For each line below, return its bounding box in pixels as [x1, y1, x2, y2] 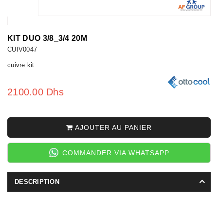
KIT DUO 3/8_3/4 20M [7, 34, 88, 42]
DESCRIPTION [15, 178, 59, 185]
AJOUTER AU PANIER [73, 123, 152, 131]
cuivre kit [7, 61, 35, 69]
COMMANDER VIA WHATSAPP [62, 148, 169, 157]
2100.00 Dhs [7, 86, 64, 97]
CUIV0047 [7, 45, 37, 53]
